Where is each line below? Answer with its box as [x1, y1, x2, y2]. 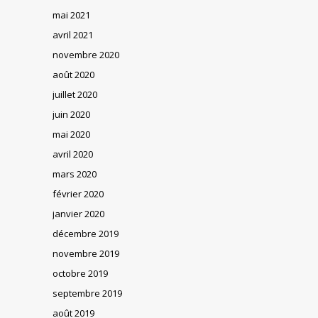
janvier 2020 [53, 207, 104, 220]
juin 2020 [53, 107, 90, 121]
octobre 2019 [53, 266, 108, 280]
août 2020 [53, 67, 94, 81]
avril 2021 [53, 28, 93, 41]
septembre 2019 [53, 286, 122, 300]
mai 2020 [53, 127, 90, 141]
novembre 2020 [53, 48, 119, 61]
